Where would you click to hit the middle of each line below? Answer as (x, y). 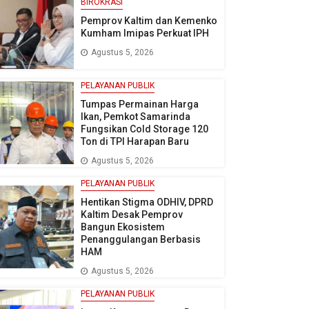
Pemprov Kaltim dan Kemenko (149, 21)
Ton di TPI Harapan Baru (134, 141)
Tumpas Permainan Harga (139, 104)
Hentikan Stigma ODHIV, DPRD (147, 202)
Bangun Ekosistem (122, 227)
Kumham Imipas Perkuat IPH (144, 33)
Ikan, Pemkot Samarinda (135, 116)
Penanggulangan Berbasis (140, 239)
